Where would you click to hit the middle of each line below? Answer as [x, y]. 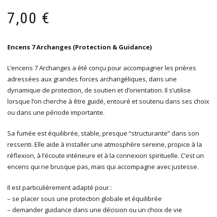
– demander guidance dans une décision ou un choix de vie [95, 210]
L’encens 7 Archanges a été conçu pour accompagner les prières [102, 68]
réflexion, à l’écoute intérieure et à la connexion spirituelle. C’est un [106, 156]
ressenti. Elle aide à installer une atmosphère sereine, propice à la [105, 145]
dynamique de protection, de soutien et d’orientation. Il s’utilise [99, 90]
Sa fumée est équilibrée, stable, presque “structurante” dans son [103, 133]
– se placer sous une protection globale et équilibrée [85, 199]
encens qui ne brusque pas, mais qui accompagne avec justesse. [103, 167]
